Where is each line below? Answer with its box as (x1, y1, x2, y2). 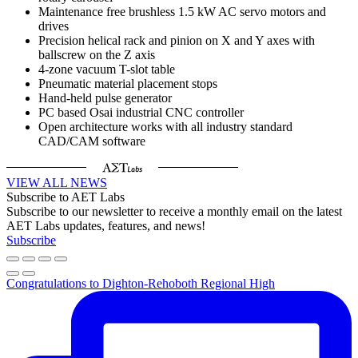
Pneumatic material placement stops (38, 77, 217, 91)
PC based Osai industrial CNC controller (38, 105, 244, 120)
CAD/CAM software (38, 134, 145, 149)
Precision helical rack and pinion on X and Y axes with (38, 34, 315, 48)
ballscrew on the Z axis (38, 48, 155, 62)
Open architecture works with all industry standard (38, 120, 292, 134)
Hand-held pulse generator (38, 91, 172, 105)
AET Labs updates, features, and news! (6, 219, 205, 233)
